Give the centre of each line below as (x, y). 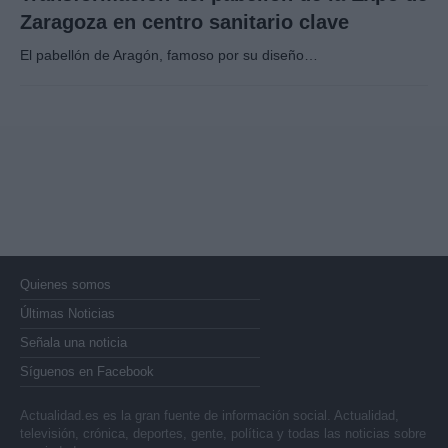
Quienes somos (65, 284)
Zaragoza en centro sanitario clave (184, 21)
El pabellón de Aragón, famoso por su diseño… (169, 54)
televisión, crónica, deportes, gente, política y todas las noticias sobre (223, 433)
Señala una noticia (73, 342)
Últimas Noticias (67, 313)
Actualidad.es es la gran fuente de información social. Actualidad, (209, 415)
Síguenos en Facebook (87, 371)
